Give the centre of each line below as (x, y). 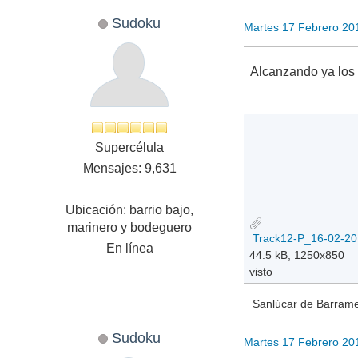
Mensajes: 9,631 (129, 169)
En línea (129, 249)
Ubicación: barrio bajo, (130, 210)
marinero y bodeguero (130, 228)
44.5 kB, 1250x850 (297, 255)
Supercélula (130, 148)
